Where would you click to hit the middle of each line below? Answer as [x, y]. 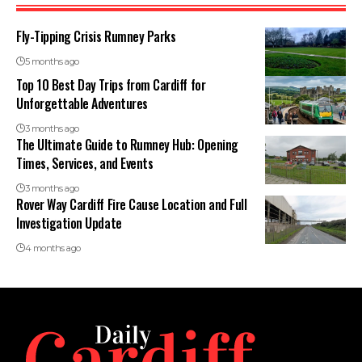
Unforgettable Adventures [82, 103]
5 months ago [52, 61]
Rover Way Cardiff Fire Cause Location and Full [132, 204]
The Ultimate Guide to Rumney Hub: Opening [127, 144]
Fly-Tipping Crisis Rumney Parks [96, 36]
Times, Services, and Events [85, 163]
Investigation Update [69, 223]
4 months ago [53, 248]
